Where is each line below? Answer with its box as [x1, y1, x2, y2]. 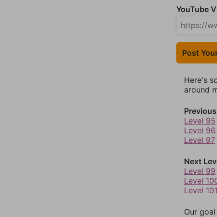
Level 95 [184, 116, 216, 125]
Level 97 [184, 135, 215, 145]
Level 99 [184, 166, 216, 176]
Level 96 [184, 125, 216, 135]
